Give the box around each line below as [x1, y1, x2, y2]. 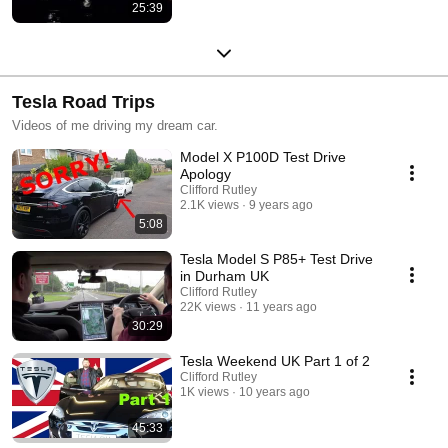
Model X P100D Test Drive [180, 148, 346, 165]
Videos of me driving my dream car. [12, 117, 218, 133]
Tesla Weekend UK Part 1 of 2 [180, 352, 370, 369]
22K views [180, 299, 236, 314]
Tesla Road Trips [12, 91, 155, 112]
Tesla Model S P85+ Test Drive [180, 250, 373, 267]
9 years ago [249, 197, 313, 212]
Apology [180, 165, 231, 182]
